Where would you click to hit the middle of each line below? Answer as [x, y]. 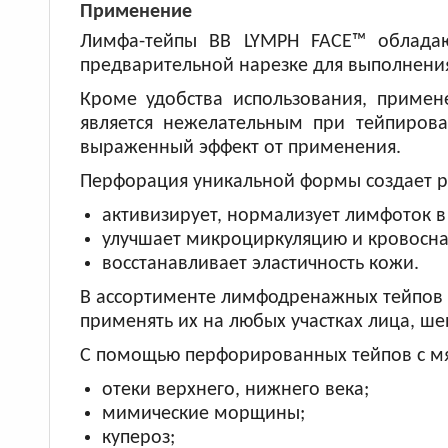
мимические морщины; [203, 414]
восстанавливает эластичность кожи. [260, 264]
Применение [135, 12]
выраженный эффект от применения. [240, 148]
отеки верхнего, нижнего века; [235, 390]
